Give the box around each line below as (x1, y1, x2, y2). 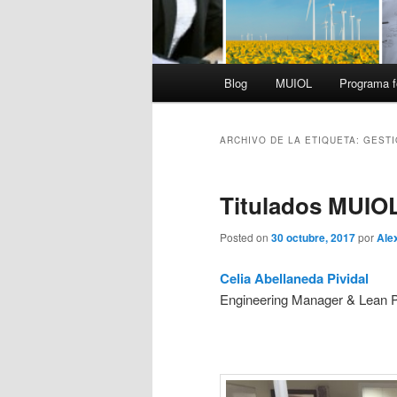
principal (152, 86, 200, 105)
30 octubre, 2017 (271, 230, 355, 246)
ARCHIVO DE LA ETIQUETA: (220, 134, 363, 147)
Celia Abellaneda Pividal (220, 268, 369, 288)
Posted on (220, 230, 271, 245)
